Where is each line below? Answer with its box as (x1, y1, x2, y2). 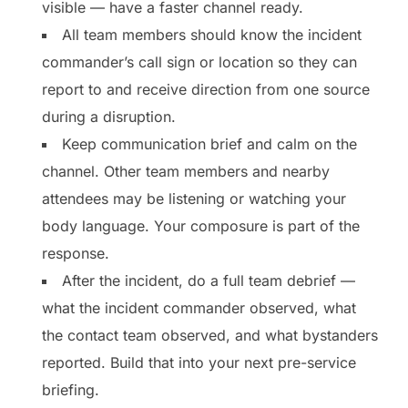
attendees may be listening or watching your (42, 189, 346, 208)
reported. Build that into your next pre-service (42, 352, 356, 372)
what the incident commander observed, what (42, 298, 356, 317)
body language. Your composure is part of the (42, 216, 360, 235)
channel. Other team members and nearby (42, 161, 330, 180)
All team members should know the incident (62, 25, 362, 44)
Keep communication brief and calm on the (62, 134, 357, 153)
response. (42, 243, 109, 262)
